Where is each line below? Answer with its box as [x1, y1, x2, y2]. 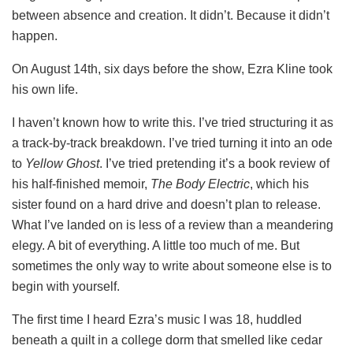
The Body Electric [150, 176, 250, 191]
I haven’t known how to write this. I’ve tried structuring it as [12, 115, 333, 129]
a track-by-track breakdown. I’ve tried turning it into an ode [12, 136, 333, 150]
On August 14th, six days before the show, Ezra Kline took [12, 61, 333, 76]
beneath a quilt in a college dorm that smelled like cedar [12, 333, 322, 347]
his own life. [12, 82, 78, 96]
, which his [250, 176, 309, 191]
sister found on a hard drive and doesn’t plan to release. [12, 197, 321, 211]
